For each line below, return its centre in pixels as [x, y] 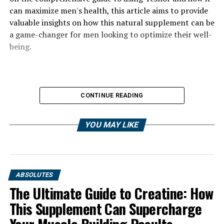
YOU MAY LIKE [112, 125]
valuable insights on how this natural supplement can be [112, 22]
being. [20, 46]
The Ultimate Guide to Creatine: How [111, 193]
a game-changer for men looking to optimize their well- [110, 34]
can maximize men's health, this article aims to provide [108, 10]
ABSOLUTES [34, 175]
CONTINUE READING [112, 95]
